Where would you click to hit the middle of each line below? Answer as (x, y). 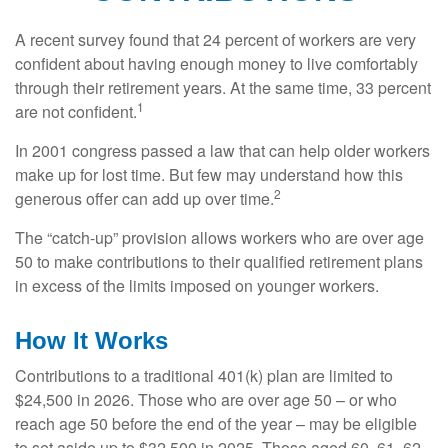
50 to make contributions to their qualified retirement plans (219, 262)
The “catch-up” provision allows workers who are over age (219, 238)
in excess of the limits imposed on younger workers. (197, 286)
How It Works (91, 341)
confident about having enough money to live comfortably (216, 64)
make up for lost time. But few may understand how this (209, 175)
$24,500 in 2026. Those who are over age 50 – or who (206, 400)
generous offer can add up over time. (144, 199)
